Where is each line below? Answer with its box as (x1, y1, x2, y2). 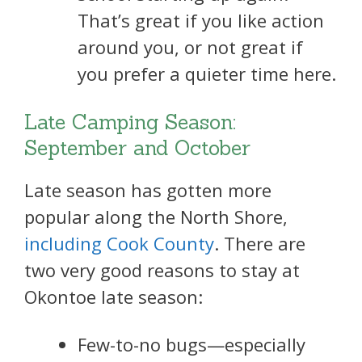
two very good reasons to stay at (24, 257, 300, 282)
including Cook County (24, 230, 214, 255)
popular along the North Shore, (24, 204, 288, 229)
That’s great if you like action (78, 8, 324, 33)
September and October (24, 134, 250, 161)
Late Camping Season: (24, 108, 236, 135)
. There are (214, 230, 305, 255)
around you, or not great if (78, 35, 303, 60)
